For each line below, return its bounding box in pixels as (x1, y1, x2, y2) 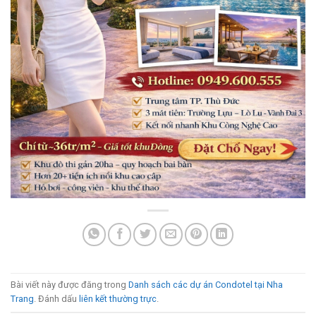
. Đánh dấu (34, 293, 79, 304)
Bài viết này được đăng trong (11, 279, 128, 290)
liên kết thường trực (79, 293, 157, 304)
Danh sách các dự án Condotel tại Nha (128, 279, 283, 290)
